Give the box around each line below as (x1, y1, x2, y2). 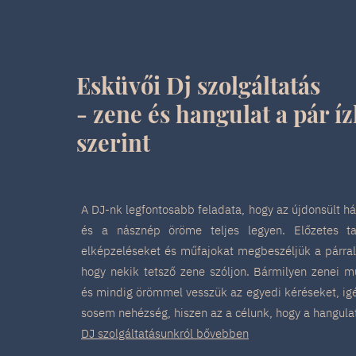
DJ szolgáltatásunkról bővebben (81, 326, 249, 341)
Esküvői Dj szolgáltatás (76, 70, 320, 100)
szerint (76, 127, 156, 157)
